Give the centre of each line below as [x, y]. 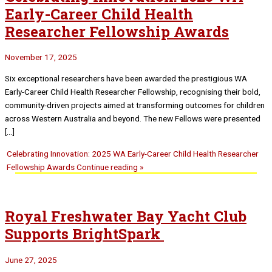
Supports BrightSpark [84, 234]
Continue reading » [109, 167]
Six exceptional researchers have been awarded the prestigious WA [126, 79]
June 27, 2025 [31, 260]
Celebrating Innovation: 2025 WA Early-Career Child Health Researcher [133, 153]
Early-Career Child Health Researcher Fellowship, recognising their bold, [133, 92]
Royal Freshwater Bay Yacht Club [126, 216]
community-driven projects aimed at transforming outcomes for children [135, 105]
